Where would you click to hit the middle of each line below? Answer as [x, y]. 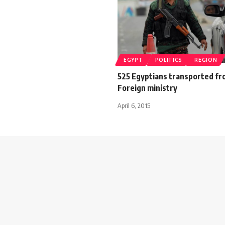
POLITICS [169, 60]
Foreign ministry [147, 88]
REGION [206, 60]
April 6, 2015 [134, 105]
